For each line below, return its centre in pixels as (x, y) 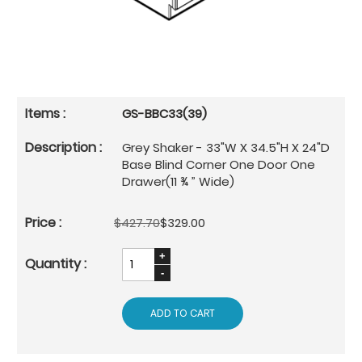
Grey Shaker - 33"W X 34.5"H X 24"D (226, 147)
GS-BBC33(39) (164, 113)
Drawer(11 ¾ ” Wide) (178, 181)
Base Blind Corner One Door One (219, 164)
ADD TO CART (183, 313)
